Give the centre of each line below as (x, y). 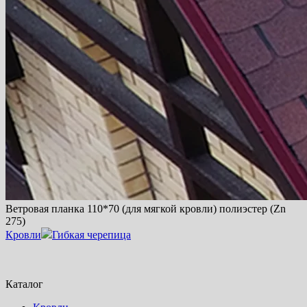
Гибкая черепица (91, 234)
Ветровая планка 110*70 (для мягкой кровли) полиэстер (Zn (146, 208)
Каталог (24, 284)
